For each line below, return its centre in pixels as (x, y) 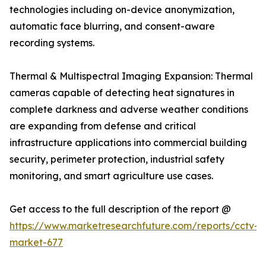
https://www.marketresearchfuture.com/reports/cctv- (134, 226)
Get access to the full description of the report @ (120, 209)
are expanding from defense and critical (103, 126)
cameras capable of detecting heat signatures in (122, 93)
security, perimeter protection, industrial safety (117, 159)
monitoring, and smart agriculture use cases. (111, 176)
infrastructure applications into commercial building (128, 143)
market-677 (36, 243)
